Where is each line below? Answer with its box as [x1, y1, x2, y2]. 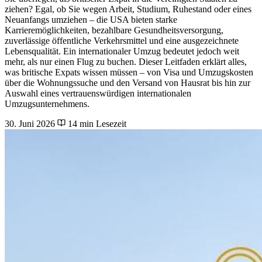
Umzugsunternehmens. [5, 98, 89, 109]
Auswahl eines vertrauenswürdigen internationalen [5, 88, 191, 98]
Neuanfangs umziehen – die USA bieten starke [5, 14, 177, 25]
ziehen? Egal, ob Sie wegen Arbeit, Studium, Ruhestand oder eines [5, 4, 251, 14]
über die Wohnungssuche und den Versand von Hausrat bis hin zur [5, 77, 250, 88]
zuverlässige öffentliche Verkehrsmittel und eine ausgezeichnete [5, 35, 239, 46]
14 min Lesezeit [65, 118, 126, 129]
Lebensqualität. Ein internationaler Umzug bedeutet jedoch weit [5, 46, 239, 56]
